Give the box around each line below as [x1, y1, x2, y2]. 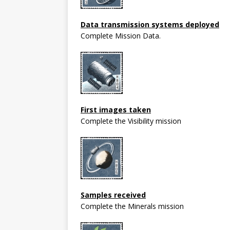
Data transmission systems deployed [81, 19, 219, 29]
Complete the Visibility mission [81, 116, 181, 126]
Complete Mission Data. [81, 30, 161, 41]
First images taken [81, 104, 151, 114]
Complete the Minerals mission [81, 201, 184, 211]
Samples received [81, 189, 146, 200]
